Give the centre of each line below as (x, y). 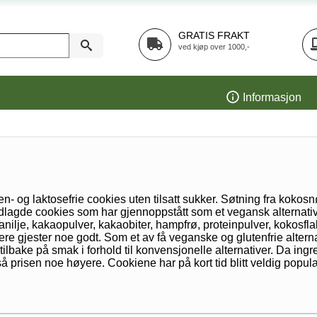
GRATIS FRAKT (214, 35)
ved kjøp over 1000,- (214, 47)
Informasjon (272, 97)
